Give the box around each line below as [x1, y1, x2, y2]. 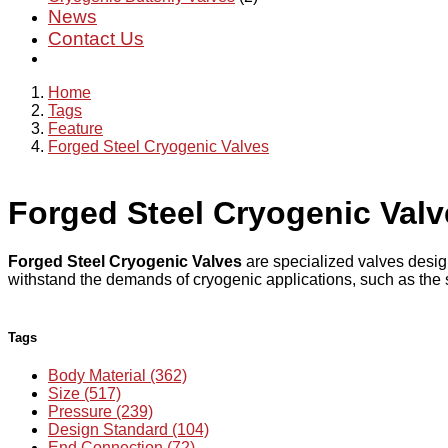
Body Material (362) [48, 366, 187, 384]
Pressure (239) [48, 402, 153, 420]
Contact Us [48, 28, 144, 49]
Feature [48, 120, 103, 137]
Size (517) [48, 384, 121, 402]
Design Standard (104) [48, 420, 209, 438]
